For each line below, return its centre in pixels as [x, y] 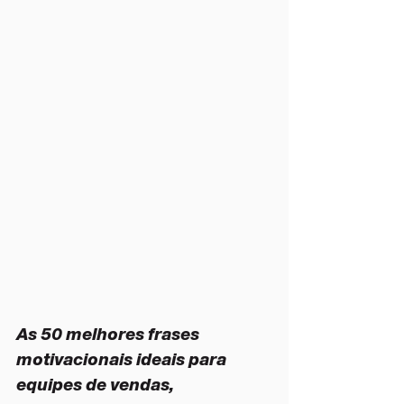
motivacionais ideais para [123, 359]
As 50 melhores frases [110, 334]
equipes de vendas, [97, 385]
